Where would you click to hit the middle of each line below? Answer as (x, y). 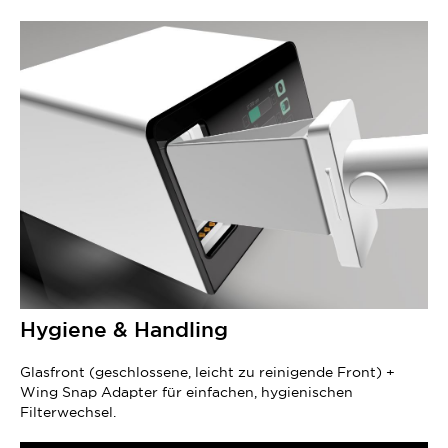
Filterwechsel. (68, 412)
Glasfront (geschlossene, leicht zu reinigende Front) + (207, 372)
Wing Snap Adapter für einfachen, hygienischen (186, 392)
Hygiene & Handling (124, 330)
